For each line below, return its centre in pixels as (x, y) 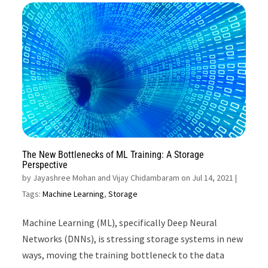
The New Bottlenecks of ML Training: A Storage (113, 155)
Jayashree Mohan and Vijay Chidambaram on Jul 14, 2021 (133, 178)
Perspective (45, 165)
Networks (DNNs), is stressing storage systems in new (133, 239)
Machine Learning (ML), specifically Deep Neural (120, 223)
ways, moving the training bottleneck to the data (124, 255)
